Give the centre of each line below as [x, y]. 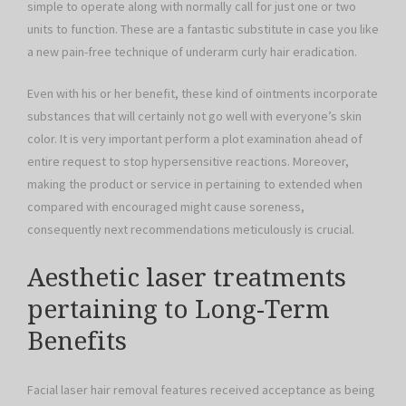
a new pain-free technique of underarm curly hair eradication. [192, 52]
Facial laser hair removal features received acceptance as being [201, 389]
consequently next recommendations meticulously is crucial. [191, 230]
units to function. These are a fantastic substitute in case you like [203, 29]
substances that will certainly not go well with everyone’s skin [194, 116]
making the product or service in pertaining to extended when [195, 184]
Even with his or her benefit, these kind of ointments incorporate [203, 94]
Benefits [77, 342]
